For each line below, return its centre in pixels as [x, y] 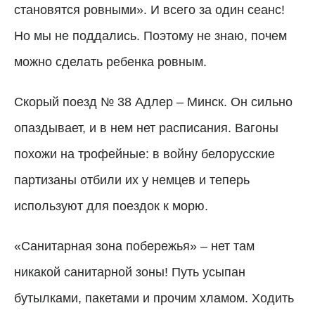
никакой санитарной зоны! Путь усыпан [130, 272]
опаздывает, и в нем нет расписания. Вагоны [146, 128]
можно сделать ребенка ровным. [110, 62]
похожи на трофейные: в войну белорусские [144, 154]
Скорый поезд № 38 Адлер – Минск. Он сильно [153, 102]
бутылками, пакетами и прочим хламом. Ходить [154, 298]
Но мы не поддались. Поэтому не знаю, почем [150, 36]
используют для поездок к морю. [111, 206]
